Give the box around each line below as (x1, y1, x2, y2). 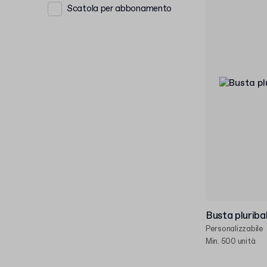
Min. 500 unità (206, 237, 256, 247)
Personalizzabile (206, 224, 263, 234)
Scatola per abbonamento (67, 2, 172, 15)
